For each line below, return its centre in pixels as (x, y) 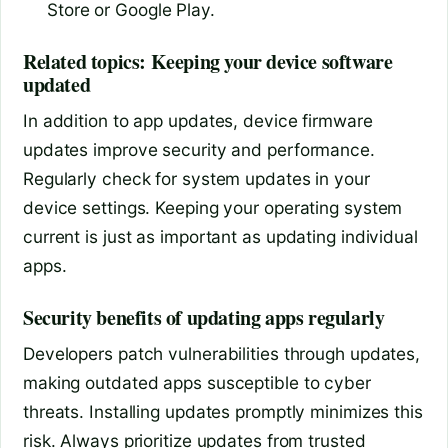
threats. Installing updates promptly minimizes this (223, 412)
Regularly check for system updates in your (196, 179)
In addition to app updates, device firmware (198, 121)
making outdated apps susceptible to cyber (197, 383)
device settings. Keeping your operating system (213, 208)
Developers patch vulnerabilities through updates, (222, 354)
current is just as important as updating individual (220, 237)
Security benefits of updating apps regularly (204, 318)
